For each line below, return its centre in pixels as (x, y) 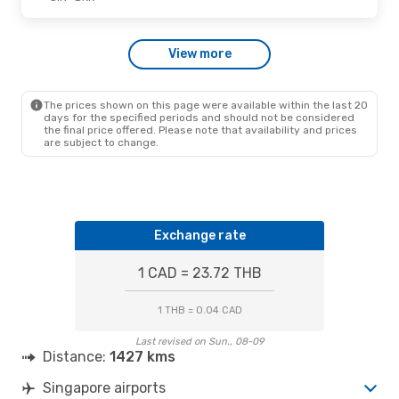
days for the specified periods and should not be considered (199, 117)
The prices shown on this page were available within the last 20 (206, 105)
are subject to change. (101, 142)
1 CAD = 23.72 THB (199, 273)
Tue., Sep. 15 (73, 36)
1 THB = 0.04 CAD (199, 310)
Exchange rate (199, 235)
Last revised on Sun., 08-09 (199, 341)
